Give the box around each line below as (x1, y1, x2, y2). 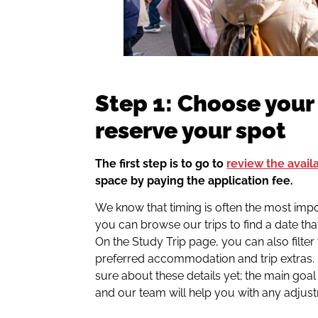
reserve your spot (95, 116, 287, 143)
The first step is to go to (95, 156, 227, 170)
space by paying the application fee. (95, 173, 294, 187)
